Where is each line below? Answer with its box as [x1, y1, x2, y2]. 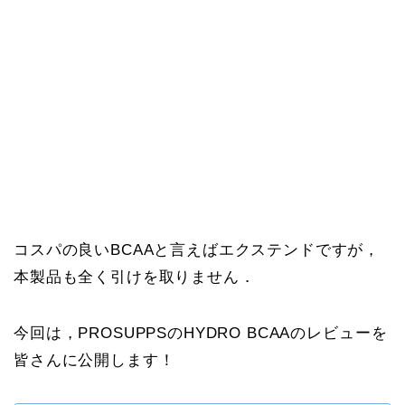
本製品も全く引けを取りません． [14, 268, 256, 287]
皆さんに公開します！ [14, 352, 175, 370]
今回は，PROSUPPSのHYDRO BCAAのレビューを [14, 325, 388, 343]
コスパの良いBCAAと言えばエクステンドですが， [14, 241, 381, 259]
